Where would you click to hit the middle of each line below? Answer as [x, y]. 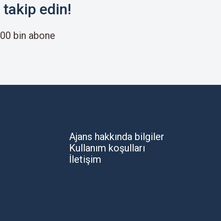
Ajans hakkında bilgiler [117, 137]
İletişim [85, 160]
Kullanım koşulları [107, 148]
